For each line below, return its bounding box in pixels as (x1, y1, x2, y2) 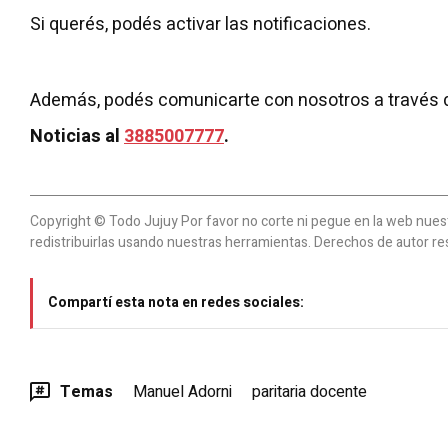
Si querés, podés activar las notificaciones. (30, 11, 371, 39)
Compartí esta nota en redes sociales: (48, 292, 304, 314)
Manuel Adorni (133, 380, 232, 405)
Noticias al (30, 123, 124, 151)
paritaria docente (252, 380, 367, 405)
